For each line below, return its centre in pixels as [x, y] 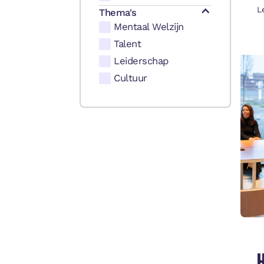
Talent [128, 44]
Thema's [118, 12]
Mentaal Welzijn [149, 27]
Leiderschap [141, 61]
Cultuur [131, 78]
